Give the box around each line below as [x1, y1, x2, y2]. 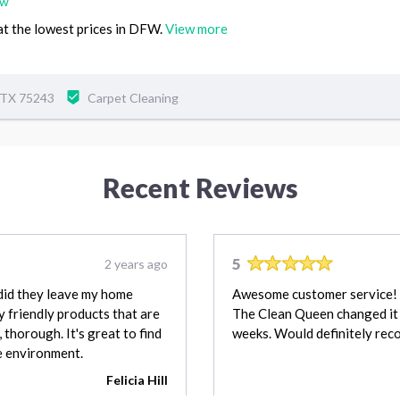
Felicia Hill [106, 372, 168, 388]
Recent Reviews [102, 171, 298, 204]
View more [165, 20, 228, 37]
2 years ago [104, 256, 168, 272]
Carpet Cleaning [87, 89, 179, 105]
